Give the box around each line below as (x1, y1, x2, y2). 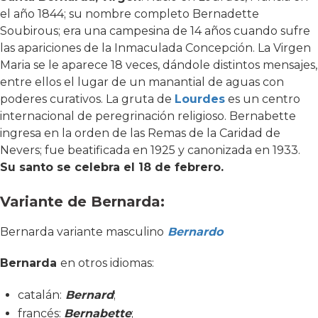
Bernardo (168, 224, 223, 238)
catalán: (18, 287, 62, 302)
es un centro (225, 92, 300, 106)
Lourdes (175, 92, 225, 106)
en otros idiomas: (60, 256, 154, 270)
